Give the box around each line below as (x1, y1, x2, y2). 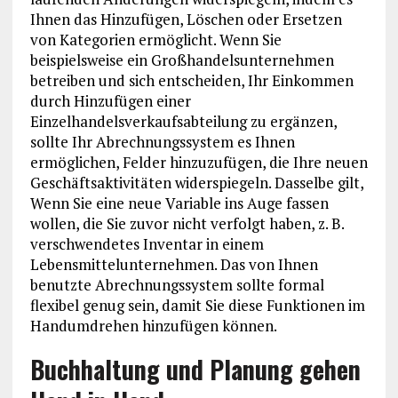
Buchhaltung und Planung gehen (29, 350, 361, 387)
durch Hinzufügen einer (29, 90, 191, 111)
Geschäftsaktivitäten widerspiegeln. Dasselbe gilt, (29, 171, 363, 193)
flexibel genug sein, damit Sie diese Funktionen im (29, 294, 365, 315)
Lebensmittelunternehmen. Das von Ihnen (29, 253, 318, 275)
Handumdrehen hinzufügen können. (29, 314, 277, 336)
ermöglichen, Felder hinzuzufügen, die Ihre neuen (29, 151, 368, 172)
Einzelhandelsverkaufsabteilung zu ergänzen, (29, 110, 337, 131)
